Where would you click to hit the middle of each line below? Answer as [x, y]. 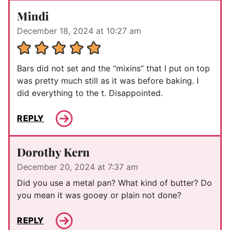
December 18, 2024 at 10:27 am [79, 31]
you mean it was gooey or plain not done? [99, 195]
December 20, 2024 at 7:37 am [78, 167]
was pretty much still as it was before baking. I [108, 80]
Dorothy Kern [53, 152]
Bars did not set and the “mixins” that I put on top [113, 68]
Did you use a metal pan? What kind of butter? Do [114, 183]
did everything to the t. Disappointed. [90, 93]
